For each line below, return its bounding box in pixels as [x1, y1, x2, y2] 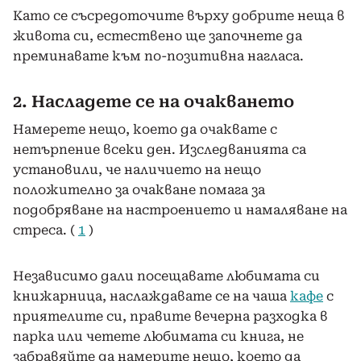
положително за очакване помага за [13, 181, 265, 197]
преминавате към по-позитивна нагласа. [13, 48, 304, 64]
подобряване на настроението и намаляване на [13, 201, 347, 218]
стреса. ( [13, 222, 78, 238]
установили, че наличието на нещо [13, 161, 261, 177]
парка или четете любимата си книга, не [13, 328, 304, 344]
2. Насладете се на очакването [13, 91, 294, 111]
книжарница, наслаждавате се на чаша [13, 288, 290, 304]
